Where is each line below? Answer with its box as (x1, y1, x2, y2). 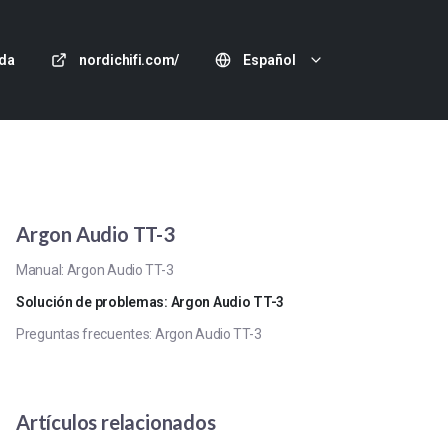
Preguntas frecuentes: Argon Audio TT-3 (16, 326, 262, 342)
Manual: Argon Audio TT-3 (16, 262, 174, 278)
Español (243, 52, 296, 68)
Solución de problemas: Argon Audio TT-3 (16, 294, 285, 310)
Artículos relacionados (16, 410, 216, 434)
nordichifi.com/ (79, 52, 179, 68)
